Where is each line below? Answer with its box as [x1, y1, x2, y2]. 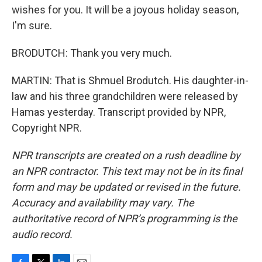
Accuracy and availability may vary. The [12, 196, 194, 209]
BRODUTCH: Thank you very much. [12, 47, 172, 59]
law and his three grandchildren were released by [12, 90, 238, 102]
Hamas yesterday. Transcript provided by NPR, [12, 106, 226, 118]
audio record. [12, 228, 73, 240]
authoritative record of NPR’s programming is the [12, 212, 237, 225]
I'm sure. [12, 19, 52, 32]
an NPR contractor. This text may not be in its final [12, 165, 242, 177]
